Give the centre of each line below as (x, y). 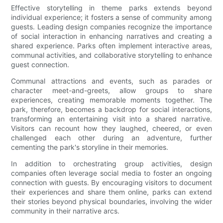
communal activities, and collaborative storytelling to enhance (111, 55)
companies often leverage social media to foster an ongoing (111, 173)
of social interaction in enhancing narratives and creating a (111, 36)
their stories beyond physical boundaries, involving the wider (111, 202)
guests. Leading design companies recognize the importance (111, 27)
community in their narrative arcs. (65, 211)
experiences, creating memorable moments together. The (111, 100)
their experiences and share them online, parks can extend (111, 192)
